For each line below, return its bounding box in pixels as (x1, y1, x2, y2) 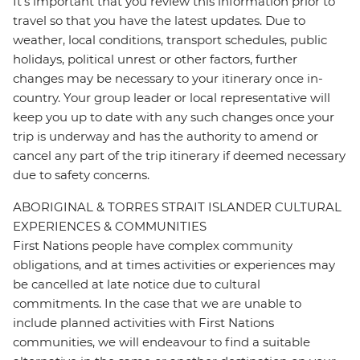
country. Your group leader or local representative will (13, 90, 330, 106)
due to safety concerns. (13, 167, 149, 183)
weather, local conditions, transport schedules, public (13, 32, 327, 48)
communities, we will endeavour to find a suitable (13, 334, 310, 350)
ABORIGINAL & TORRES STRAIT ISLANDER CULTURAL (13, 199, 342, 215)
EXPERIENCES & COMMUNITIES (13, 219, 207, 235)
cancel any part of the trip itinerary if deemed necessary (13, 148, 346, 164)
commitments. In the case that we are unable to (13, 296, 301, 312)
